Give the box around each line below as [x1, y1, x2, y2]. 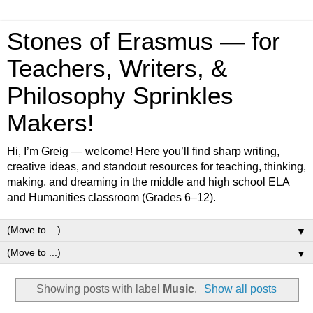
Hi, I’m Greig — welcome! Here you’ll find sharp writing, [7, 145, 279, 157]
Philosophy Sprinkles [7, 82, 233, 109]
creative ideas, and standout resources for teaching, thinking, [7, 161, 306, 173]
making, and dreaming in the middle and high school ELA [7, 176, 289, 188]
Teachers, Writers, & [7, 55, 227, 82]
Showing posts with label [36, 282, 163, 295]
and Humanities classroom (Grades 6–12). [7, 191, 216, 203]
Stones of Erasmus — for [7, 28, 280, 54]
